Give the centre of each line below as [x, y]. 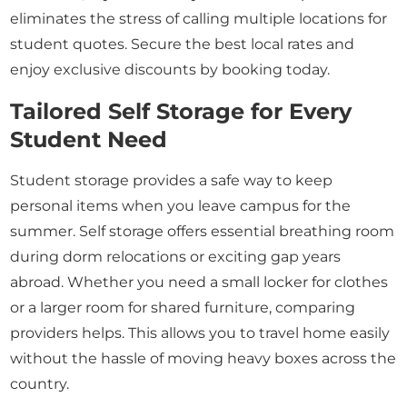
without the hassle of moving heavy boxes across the [203, 358]
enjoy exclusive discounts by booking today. [170, 69]
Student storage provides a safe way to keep [172, 180]
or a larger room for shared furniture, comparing [183, 308]
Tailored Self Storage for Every [181, 111]
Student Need [89, 139]
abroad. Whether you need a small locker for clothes [199, 282]
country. [40, 384]
